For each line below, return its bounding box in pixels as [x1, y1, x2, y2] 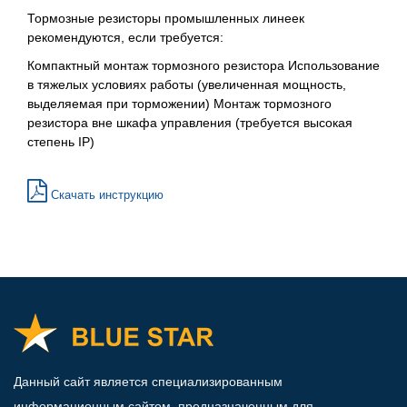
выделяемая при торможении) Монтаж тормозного [27, 96, 332, 111]
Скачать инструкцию [47, 188, 164, 202]
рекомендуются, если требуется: [27, 30, 223, 45]
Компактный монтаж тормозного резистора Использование [27, 58, 380, 73]
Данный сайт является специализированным [14, 374, 283, 389]
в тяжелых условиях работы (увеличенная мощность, [27, 77, 346, 92]
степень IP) [27, 134, 94, 149]
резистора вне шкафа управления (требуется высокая [27, 115, 352, 130]
